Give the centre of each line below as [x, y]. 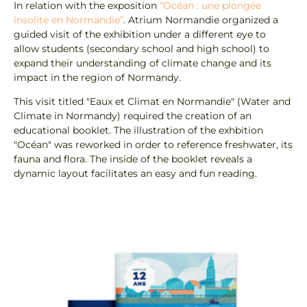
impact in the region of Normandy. [97, 77]
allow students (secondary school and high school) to [142, 48]
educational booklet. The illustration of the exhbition [138, 130]
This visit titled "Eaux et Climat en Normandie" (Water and [152, 101]
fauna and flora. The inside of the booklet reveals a [133, 159]
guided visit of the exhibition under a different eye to [140, 34]
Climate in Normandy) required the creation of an [133, 115]
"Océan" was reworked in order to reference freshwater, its [153, 144]
